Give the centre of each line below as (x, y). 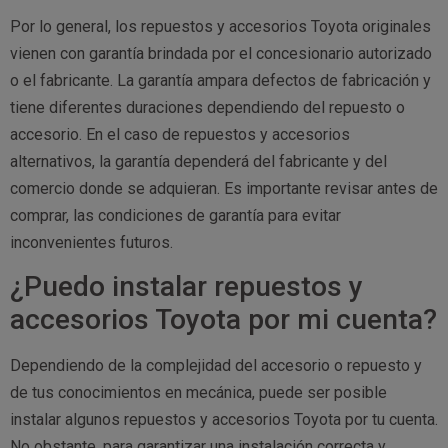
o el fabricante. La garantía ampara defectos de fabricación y (220, 80)
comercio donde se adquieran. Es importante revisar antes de (224, 188)
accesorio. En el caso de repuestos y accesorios (180, 134)
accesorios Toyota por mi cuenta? (223, 320)
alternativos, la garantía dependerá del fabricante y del (198, 161)
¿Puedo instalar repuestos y (186, 287)
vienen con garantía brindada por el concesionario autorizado (221, 53)
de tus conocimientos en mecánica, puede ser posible (198, 393)
